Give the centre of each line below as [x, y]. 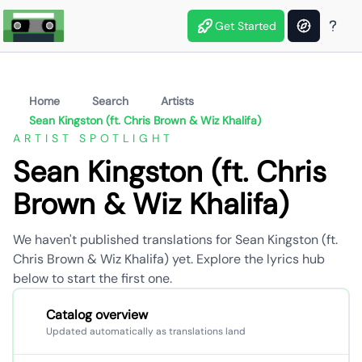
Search [110, 101]
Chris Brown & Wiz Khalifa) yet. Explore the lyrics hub [169, 259]
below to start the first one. [93, 278]
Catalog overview [97, 315]
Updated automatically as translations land [146, 331]
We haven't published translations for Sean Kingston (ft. [175, 240]
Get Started [246, 26]
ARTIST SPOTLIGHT [94, 138]
